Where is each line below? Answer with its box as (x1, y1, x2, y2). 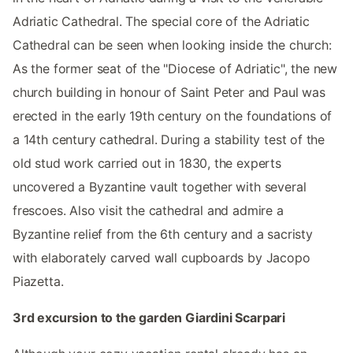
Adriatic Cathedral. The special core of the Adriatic (13, 13, 310, 30)
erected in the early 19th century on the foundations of (13, 108, 333, 124)
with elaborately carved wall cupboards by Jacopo (13, 250, 310, 266)
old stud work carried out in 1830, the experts (13, 155, 281, 172)
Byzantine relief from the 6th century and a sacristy (13, 226, 313, 243)
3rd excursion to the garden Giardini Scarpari (13, 310, 286, 326)
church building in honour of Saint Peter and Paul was (13, 84, 325, 101)
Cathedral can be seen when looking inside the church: (13, 37, 332, 54)
